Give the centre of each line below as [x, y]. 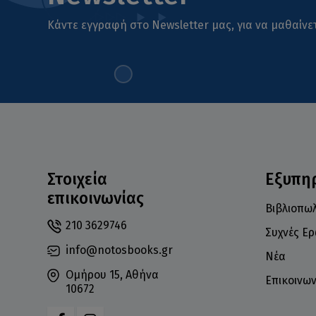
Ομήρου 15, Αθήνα [113, 274]
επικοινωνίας [96, 198]
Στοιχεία [78, 179]
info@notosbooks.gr [120, 250]
